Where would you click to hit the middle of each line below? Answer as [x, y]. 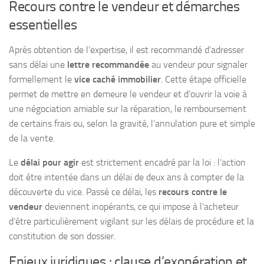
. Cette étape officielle [204, 80]
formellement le [42, 80]
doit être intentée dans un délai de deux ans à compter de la [126, 177]
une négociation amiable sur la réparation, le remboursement [128, 109]
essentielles [43, 25]
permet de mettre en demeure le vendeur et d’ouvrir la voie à [128, 94]
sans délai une [38, 65]
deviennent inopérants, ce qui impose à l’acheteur [141, 207]
